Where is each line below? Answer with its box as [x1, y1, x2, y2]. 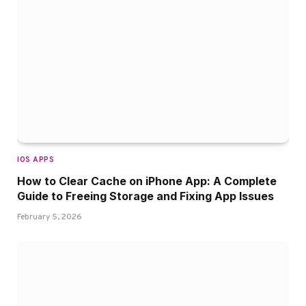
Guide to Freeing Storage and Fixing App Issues [17, 189, 274, 203]
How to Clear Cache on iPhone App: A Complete [17, 173, 277, 188]
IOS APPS [17, 154, 55, 165]
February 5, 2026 [17, 211, 82, 223]
